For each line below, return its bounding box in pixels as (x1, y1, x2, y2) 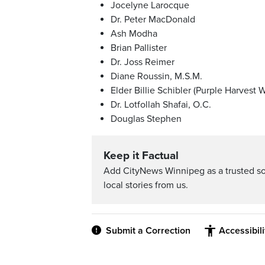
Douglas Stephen (111, 113, 182, 125)
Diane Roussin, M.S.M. (111, 70, 202, 83)
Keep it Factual (104, 149, 179, 163)
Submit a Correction (106, 225, 190, 237)
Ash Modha (111, 28, 157, 40)
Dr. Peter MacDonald (111, 14, 195, 26)
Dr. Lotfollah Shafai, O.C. (111, 99, 211, 111)
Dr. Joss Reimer (111, 56, 174, 69)
